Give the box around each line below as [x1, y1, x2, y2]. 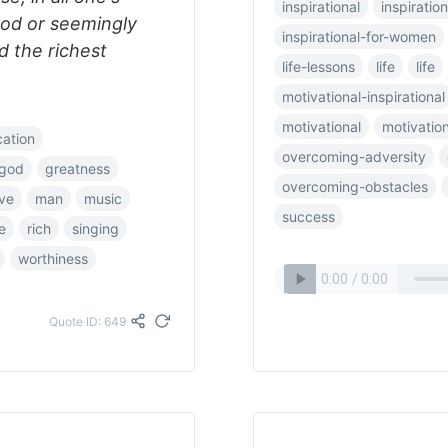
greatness [45, 160, 110, 177]
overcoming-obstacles [282, 178, 428, 195]
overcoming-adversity [282, 148, 426, 165]
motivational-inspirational [282, 88, 445, 105]
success [282, 208, 335, 225]
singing [72, 220, 119, 237]
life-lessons [282, 58, 355, 75]
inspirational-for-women [282, 28, 436, 45]
